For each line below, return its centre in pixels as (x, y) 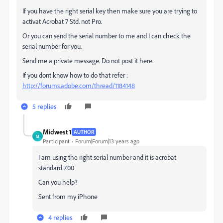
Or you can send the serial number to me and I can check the (107, 36)
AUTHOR (84, 132)
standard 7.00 (56, 167)
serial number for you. (52, 46)
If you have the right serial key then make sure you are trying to (110, 11)
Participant (56, 141)
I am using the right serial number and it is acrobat (107, 157)
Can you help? (58, 182)
